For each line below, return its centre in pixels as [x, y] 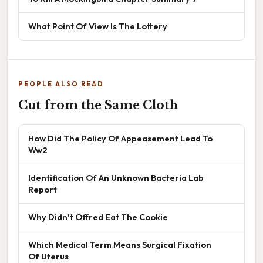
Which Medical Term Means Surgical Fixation [120, 244]
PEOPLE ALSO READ [61, 84]
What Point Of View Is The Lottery [98, 26]
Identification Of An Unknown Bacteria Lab [116, 177]
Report [43, 189]
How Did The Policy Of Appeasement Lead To [120, 138]
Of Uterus [48, 256]
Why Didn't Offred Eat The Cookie [98, 217]
